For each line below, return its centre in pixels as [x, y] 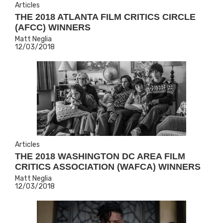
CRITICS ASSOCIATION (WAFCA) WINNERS [108, 167]
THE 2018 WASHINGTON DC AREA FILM [100, 156]
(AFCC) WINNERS [53, 27]
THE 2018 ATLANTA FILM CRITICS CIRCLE [105, 17]
